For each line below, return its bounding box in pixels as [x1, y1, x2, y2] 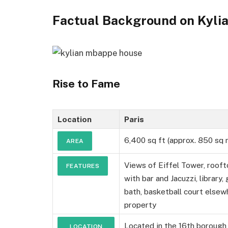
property [124, 200, 156, 210]
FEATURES [66, 162, 99, 170]
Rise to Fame [52, 77, 120, 91]
